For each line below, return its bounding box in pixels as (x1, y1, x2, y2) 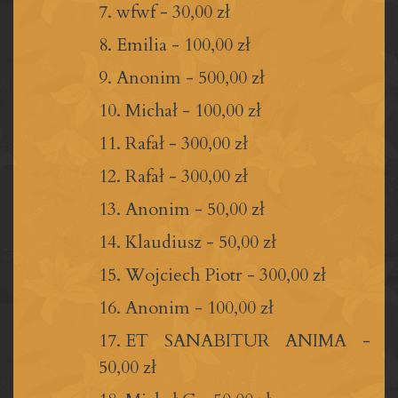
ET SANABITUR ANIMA (125, 328, 346, 353)
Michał (125, 98, 182, 123)
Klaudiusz (125, 229, 202, 254)
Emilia (116, 32, 167, 57)
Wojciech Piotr (125, 262, 247, 287)
